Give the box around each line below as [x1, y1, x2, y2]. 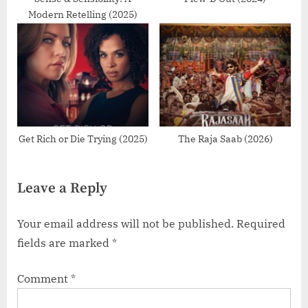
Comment [17, 271, 71, 285]
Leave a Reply [17, 179, 107, 197]
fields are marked [17, 235, 112, 250]
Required [236, 216, 285, 230]
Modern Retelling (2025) [28, 8, 137, 21]
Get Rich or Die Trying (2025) [18, 132, 148, 145]
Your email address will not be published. [17, 216, 234, 230]
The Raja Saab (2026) [177, 132, 273, 145]
